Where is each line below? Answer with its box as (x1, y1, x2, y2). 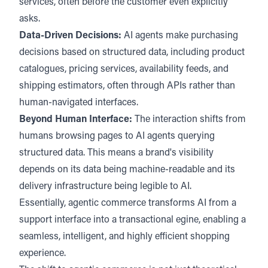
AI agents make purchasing (124, 31, 238, 41)
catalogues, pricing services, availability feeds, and (19, 65, 229, 74)
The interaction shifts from (132, 115, 246, 124)
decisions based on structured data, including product (19, 48, 245, 57)
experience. (19, 249, 66, 258)
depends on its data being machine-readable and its (19, 165, 235, 175)
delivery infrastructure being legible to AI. (19, 182, 194, 191)
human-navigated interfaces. (19, 98, 141, 108)
